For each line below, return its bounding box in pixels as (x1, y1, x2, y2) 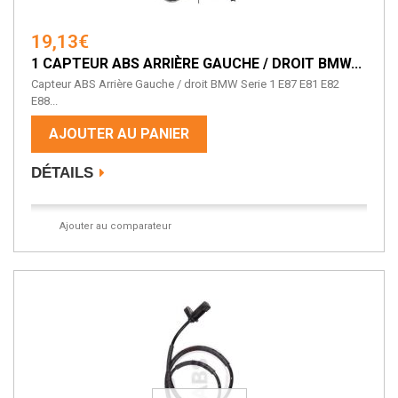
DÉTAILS (31, 164, 93, 182)
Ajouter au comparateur (59, 220, 171, 233)
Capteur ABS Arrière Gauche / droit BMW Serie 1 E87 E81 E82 (31, 77, 339, 92)
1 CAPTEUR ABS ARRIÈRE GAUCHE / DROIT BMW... (31, 55, 362, 73)
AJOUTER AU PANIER (49, 125, 189, 143)
